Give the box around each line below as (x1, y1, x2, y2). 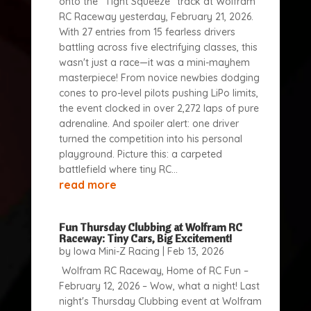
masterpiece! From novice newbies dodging (58, 72, 260, 84)
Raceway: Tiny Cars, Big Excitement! (58, 231, 232, 245)
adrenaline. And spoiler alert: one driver (58, 117, 239, 130)
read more (58, 178, 117, 192)
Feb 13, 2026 (167, 245, 224, 258)
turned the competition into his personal (58, 133, 242, 145)
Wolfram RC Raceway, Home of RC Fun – (58, 264, 249, 277)
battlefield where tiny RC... (58, 163, 178, 176)
